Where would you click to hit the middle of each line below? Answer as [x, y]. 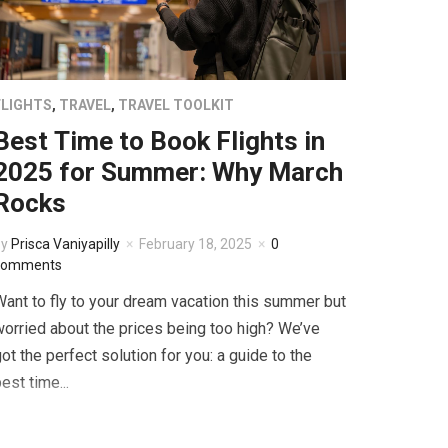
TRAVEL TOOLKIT [175, 105]
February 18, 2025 [195, 244]
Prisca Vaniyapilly [65, 244]
